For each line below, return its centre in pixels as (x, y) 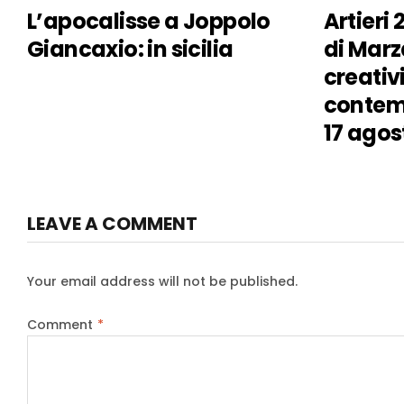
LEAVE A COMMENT (112, 224)
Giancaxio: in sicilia (130, 50)
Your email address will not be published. (162, 282)
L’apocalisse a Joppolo (149, 22)
